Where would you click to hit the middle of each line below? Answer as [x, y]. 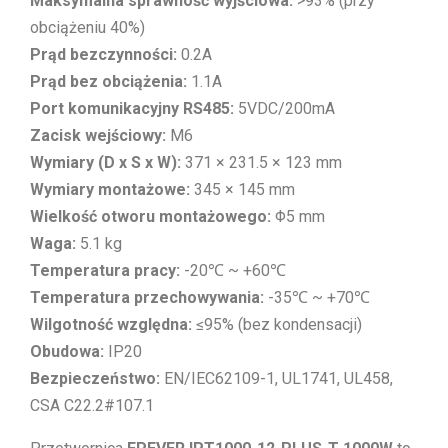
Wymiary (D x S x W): [105, 162]
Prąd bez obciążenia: [108, 81]
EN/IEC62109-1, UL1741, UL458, [276, 378]
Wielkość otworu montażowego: [150, 216]
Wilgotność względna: [111, 324]
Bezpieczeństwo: [95, 378]
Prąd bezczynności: [103, 54]
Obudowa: [67, 351]
